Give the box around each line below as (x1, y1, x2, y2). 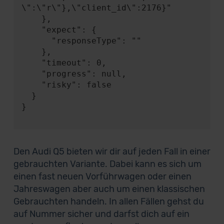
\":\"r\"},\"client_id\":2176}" (21, 3, 171, 12)
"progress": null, (21, 69, 41, 78)
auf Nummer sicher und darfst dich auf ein (13, 208, 189, 219)
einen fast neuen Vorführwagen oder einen (13, 171, 191, 182)
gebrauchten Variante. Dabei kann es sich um (13, 158, 201, 169)
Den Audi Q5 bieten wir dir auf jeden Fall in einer (13, 146, 210, 157)
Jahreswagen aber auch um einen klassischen (13, 183, 205, 194)
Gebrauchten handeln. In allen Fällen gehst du (13, 196, 204, 207)
